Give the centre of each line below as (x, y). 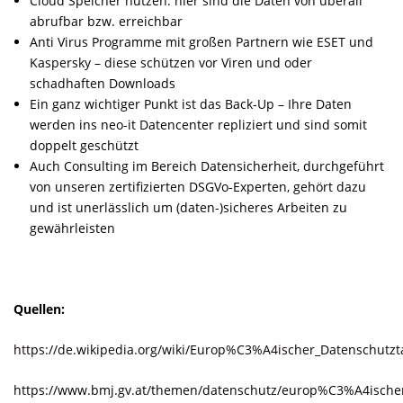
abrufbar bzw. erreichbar (106, 21)
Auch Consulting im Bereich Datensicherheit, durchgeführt (207, 166)
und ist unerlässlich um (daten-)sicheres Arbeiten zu (188, 207)
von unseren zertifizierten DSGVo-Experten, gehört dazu (198, 186)
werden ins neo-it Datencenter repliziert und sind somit (198, 124)
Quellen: (39, 309)
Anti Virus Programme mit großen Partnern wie (173, 41)
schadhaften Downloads (103, 83)
